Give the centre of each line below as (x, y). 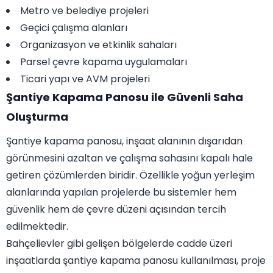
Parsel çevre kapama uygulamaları (104, 62)
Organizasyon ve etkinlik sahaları (98, 45)
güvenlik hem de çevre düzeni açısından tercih (116, 210)
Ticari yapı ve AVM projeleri (85, 79)
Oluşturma (37, 117)
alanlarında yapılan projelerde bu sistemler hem (121, 193)
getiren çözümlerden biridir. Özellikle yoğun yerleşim (130, 175)
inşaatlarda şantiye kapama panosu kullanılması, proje (136, 261)
